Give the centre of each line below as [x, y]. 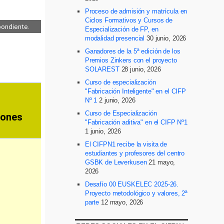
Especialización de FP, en [121, 29]
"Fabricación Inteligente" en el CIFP [135, 91]
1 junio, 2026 [103, 131]
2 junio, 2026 [117, 100]
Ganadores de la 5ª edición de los [132, 51]
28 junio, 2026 [141, 69]
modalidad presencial [115, 38]
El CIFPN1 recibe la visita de [126, 144]
